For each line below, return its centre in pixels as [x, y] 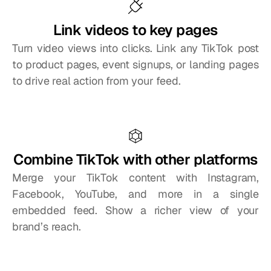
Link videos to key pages [135, 30]
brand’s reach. [47, 227]
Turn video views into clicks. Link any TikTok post [135, 48]
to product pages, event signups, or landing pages [135, 64]
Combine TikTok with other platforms [135, 159]
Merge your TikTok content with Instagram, [135, 178]
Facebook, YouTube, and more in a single [135, 194]
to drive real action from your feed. [96, 81]
